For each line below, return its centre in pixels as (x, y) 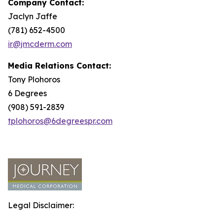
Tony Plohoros (34, 79)
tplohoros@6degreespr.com (60, 121)
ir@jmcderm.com (40, 44)
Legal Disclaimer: (41, 205)
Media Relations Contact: (59, 66)
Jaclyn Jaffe (33, 16)
